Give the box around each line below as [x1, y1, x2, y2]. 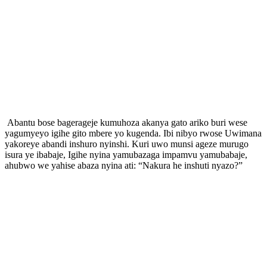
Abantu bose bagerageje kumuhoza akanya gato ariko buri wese [5, 117, 247, 128]
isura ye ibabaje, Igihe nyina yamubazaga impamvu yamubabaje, [5, 149, 247, 160]
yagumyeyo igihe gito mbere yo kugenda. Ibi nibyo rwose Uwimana [5, 128, 262, 138]
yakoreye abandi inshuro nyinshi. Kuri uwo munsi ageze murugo [5, 138, 249, 149]
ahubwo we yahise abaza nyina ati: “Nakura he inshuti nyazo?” [5, 160, 243, 170]
